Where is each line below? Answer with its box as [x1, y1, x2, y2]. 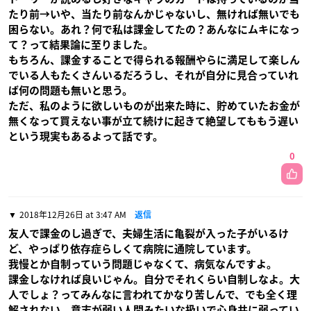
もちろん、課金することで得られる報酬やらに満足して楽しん [8, 54, 300, 65]
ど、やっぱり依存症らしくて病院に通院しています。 [8, 243, 257, 254]
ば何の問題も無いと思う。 [8, 85, 133, 96]
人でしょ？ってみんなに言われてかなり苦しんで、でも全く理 [8, 289, 297, 300]
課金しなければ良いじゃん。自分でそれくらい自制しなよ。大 [8, 274, 300, 285]
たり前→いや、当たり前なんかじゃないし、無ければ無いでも [8, 8, 300, 19]
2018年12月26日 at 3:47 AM [19, 208, 126, 221]
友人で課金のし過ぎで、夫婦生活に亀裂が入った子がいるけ [8, 228, 289, 239]
